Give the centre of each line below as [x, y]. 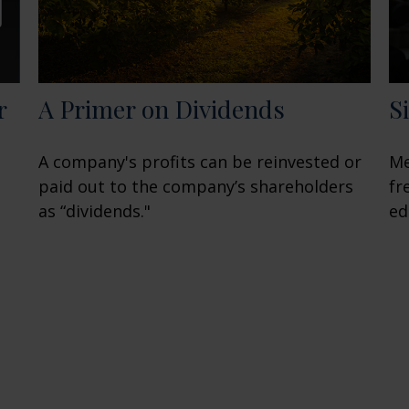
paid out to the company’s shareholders [196, 187]
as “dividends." [95, 211]
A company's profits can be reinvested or [200, 162]
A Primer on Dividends [162, 109]
